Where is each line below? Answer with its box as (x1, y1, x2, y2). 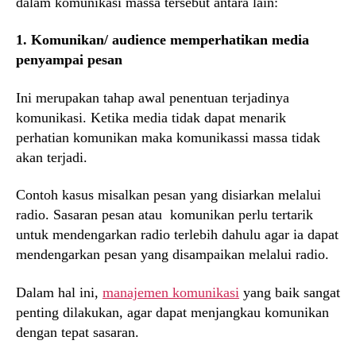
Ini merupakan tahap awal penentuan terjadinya (16, 89, 289, 106)
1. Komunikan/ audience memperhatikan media (16, 32, 309, 48)
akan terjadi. (16, 149, 87, 165)
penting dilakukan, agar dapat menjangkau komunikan (16, 304, 329, 320)
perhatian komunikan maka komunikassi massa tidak (16, 129, 320, 145)
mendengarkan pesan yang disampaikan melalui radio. (16, 246, 329, 263)
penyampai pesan (16, 52, 122, 68)
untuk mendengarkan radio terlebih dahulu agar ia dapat (16, 226, 339, 243)
